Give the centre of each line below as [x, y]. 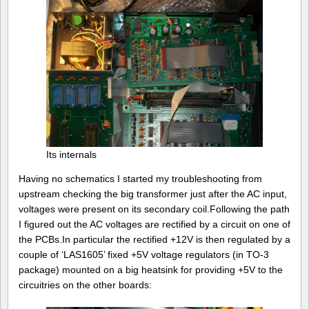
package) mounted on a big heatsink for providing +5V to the [151, 270]
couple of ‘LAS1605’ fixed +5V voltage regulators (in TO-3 [144, 255]
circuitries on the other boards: [85, 285]
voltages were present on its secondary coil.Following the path [154, 209]
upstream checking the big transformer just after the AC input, [153, 194]
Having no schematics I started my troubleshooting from [140, 179]
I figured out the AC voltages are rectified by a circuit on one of [154, 225]
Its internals [71, 154]
